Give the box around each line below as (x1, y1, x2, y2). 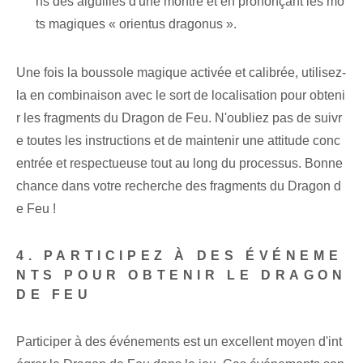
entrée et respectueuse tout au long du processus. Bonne (16, 156, 343, 171)
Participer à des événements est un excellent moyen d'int (16, 335, 342, 349)
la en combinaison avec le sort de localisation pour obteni (16, 88, 345, 103)
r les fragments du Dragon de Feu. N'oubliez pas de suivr (16, 111, 342, 126)
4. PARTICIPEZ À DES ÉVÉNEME (16, 249, 343, 263)
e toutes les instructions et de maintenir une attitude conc (16, 134, 340, 148)
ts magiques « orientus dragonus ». (36, 17, 237, 32)
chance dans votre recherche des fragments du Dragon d (16, 179, 341, 194)
